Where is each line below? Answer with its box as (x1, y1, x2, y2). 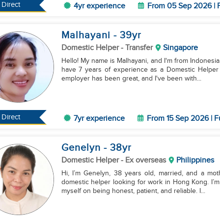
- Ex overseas (120, 156, 166, 165)
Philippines (176, 156, 214, 165)
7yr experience (73, 114, 125, 123)
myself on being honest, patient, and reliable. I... (199, 187, 205, 195)
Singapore (163, 43, 198, 53)
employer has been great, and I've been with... (61, 75, 201, 82)
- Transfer (120, 43, 153, 53)
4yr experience (73, 1, 125, 11)
